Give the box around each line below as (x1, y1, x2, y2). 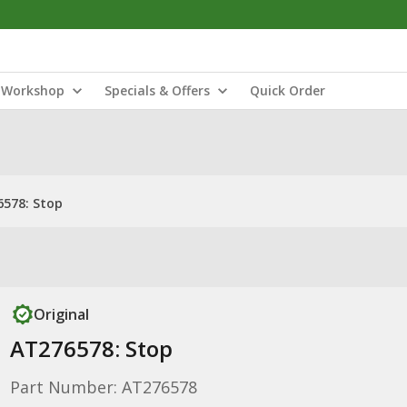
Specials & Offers (104, 82, 210, 99)
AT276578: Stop (9, 333, 173, 363)
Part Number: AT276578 (9, 376, 197, 398)
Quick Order (250, 82, 325, 99)
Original (33, 304, 89, 324)
